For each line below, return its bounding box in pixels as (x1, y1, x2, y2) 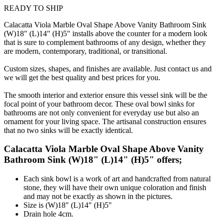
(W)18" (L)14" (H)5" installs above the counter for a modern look (4, 29, 207, 38)
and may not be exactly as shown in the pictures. (23, 192, 173, 201)
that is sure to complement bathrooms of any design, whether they (4, 38, 206, 46)
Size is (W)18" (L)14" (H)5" (23, 201, 112, 210)
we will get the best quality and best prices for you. (4, 73, 160, 82)
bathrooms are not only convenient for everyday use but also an (4, 108, 199, 117)
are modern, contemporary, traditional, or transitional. (4, 46, 167, 55)
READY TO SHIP (4, 3, 63, 12)
